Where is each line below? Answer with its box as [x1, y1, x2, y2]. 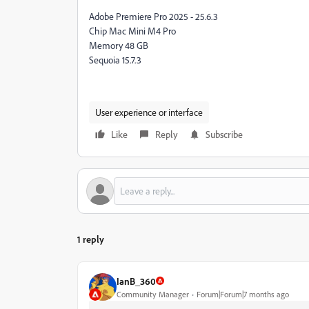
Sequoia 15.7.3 [89, 54, 141, 66]
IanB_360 [117, 275, 156, 287]
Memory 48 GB [89, 39, 148, 51]
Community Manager [117, 288, 189, 299]
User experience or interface [95, 106, 203, 118]
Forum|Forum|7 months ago [197, 288, 289, 299]
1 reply [77, 233, 104, 245]
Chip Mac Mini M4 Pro [89, 25, 176, 37]
